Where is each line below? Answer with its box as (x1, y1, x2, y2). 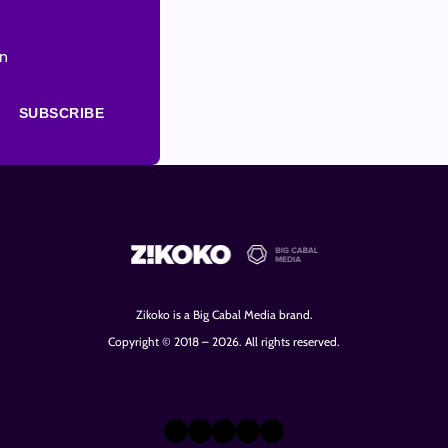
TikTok (211, 414, 273, 444)
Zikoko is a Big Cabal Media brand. (135, 306, 313, 322)
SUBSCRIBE (18, 104, 104, 121)
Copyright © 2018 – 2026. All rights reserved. (108, 333, 340, 349)
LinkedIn (235, 414, 319, 444)
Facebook (259, 414, 356, 444)
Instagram (187, 414, 289, 444)
